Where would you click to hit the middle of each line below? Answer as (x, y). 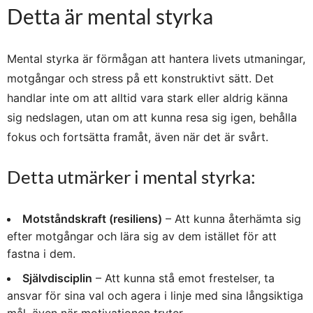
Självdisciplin (57, 278)
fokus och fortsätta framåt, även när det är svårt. (138, 137)
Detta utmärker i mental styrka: (131, 176)
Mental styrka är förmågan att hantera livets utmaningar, (156, 58)
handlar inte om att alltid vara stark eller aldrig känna (147, 97)
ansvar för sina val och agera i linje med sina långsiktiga (155, 295)
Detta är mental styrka (110, 16)
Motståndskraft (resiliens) (92, 218)
